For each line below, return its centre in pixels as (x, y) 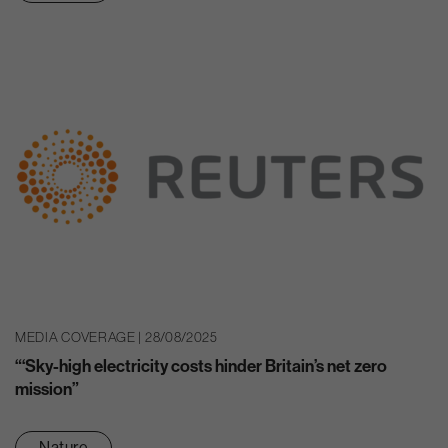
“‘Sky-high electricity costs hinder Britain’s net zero (201, 365)
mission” (47, 388)
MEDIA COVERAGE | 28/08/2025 (116, 337)
